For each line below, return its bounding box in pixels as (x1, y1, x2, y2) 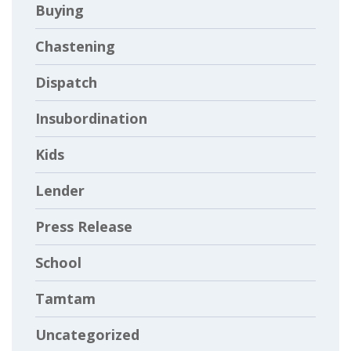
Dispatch (35, 72, 97, 92)
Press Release (35, 216, 132, 236)
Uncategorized (35, 324, 139, 344)
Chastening (35, 36, 115, 56)
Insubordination (35, 108, 147, 128)
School (35, 252, 81, 272)
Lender (35, 180, 85, 200)
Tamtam (35, 288, 96, 308)
